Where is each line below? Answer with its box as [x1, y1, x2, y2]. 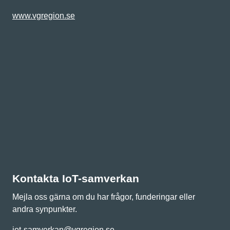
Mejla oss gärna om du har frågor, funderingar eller [12, 193, 195, 202]
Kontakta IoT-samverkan [12, 172, 139, 185]
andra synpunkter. [12, 205, 79, 214]
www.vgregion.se [12, 11, 75, 21]
